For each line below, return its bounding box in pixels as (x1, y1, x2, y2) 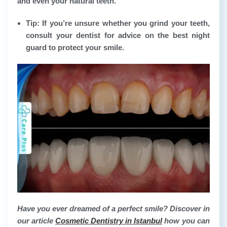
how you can (162, 216, 210, 225)
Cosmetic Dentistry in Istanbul (55, 216, 162, 225)
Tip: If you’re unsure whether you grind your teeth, (26, 18, 210, 27)
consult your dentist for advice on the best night (26, 30, 210, 40)
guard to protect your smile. (26, 43, 124, 52)
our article (17, 216, 55, 225)
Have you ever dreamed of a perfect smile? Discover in (17, 204, 210, 213)
